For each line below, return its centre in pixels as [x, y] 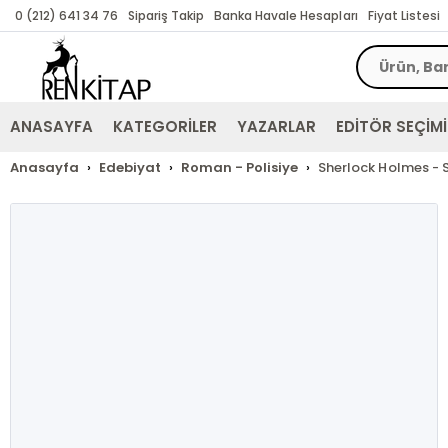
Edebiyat [130, 167]
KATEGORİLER [165, 126]
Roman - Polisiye [240, 167]
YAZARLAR [277, 126]
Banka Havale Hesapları [286, 15]
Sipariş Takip [166, 15]
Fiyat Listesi [403, 15]
